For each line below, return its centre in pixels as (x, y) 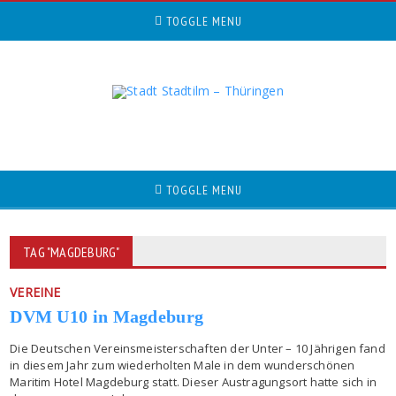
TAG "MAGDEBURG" (72, 252)
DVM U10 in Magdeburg (107, 316)
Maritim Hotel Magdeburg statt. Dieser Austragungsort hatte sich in (194, 382)
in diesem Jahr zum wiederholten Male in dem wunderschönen (183, 365)
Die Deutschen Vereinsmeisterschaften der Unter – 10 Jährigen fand (198, 348)
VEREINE (35, 292)
